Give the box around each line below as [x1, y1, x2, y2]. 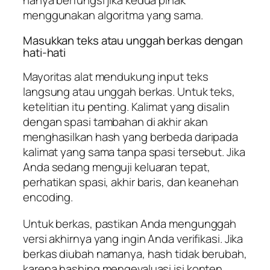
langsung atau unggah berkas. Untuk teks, [23, 84, 235, 100]
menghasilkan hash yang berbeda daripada [23, 129, 239, 145]
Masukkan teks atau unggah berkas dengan [23, 32, 243, 48]
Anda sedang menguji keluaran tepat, [23, 159, 210, 175]
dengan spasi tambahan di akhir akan [23, 114, 208, 130]
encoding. [23, 189, 74, 206]
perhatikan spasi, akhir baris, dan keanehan [23, 174, 239, 190]
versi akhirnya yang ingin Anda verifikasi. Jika [23, 230, 243, 246]
